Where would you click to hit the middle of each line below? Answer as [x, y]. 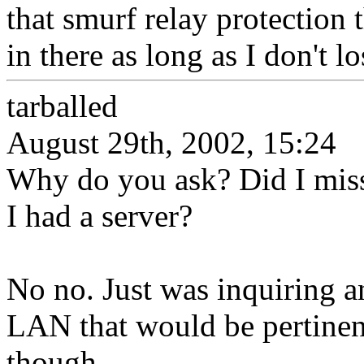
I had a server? [100, 216]
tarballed [62, 106]
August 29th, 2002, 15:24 [171, 143]
